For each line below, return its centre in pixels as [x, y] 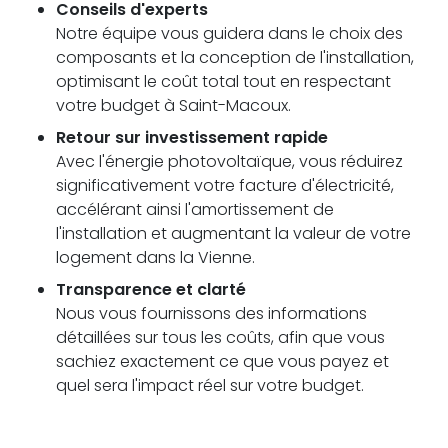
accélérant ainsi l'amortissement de [195, 209]
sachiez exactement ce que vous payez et [222, 361]
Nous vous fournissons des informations [211, 313]
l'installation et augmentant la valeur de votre [233, 233]
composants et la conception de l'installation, [235, 57]
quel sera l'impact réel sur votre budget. [210, 385]
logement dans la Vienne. [155, 257]
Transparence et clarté [151, 289]
